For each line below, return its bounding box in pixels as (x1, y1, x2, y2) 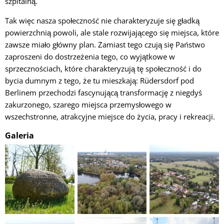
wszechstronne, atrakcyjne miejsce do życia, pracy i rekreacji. (5, 111, 215, 121)
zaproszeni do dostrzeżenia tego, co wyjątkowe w (5, 51, 175, 61)
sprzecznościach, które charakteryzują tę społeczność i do (5, 63, 201, 73)
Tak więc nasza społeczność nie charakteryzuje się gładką (5, 15, 199, 25)
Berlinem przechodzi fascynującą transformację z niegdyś (5, 87, 202, 97)
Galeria (5, 129, 34, 141)
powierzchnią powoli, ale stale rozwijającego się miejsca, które (5, 27, 219, 37)
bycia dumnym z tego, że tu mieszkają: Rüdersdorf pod (5, 75, 194, 85)
